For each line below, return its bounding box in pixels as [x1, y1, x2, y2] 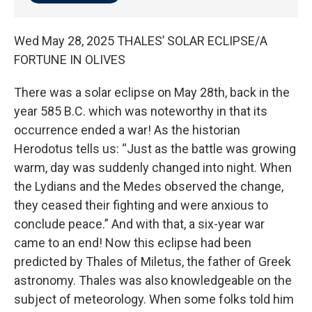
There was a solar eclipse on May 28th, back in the [14, 84, 290, 100]
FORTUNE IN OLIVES [14, 52, 125, 67]
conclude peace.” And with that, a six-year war [14, 216, 265, 231]
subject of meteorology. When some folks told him [14, 291, 294, 306]
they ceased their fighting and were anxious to [14, 197, 268, 212]
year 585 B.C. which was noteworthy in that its [14, 103, 267, 118]
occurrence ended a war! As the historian [14, 122, 240, 137]
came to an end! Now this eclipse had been [14, 235, 251, 250]
